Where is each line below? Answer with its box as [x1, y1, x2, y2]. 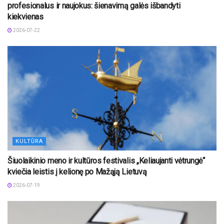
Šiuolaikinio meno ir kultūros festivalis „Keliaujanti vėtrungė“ [7, 155, 205, 165]
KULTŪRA [15, 137, 43, 144]
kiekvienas [7, 11, 43, 21]
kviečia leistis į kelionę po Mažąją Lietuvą [7, 166, 147, 176]
